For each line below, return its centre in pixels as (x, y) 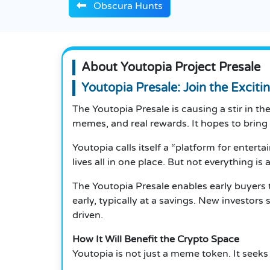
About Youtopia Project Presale (171, 68)
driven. (88, 215)
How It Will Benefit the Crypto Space (156, 240)
